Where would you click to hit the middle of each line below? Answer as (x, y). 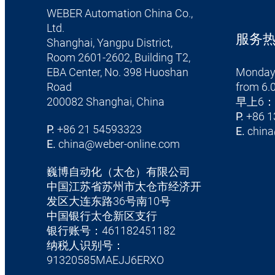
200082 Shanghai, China (105, 102)
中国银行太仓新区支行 (102, 216)
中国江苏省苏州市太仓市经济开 (124, 187)
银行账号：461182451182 (111, 231)
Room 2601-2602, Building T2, (118, 58)
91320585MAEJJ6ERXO (105, 261)
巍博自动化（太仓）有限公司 (118, 172)
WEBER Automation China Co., (119, 14)
